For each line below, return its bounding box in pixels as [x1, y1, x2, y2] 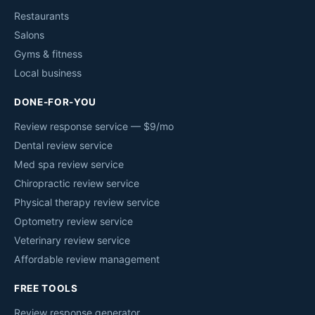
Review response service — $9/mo [14, 120, 174, 133]
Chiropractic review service [14, 177, 139, 190]
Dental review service [14, 139, 112, 152]
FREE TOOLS [14, 283, 78, 295]
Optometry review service [14, 215, 133, 228]
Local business [14, 67, 82, 79]
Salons [14, 29, 44, 41]
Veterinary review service [14, 234, 130, 247]
